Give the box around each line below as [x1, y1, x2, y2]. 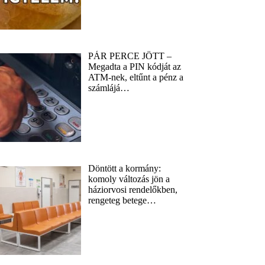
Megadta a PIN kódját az [88, 61, 182, 72]
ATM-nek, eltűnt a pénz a [88, 72, 184, 82]
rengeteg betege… [88, 195, 157, 206]
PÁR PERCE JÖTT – [88, 50, 172, 61]
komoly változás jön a [88, 174, 170, 185]
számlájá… [88, 82, 130, 93]
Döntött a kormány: [88, 163, 161, 174]
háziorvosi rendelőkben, [88, 185, 178, 195]
